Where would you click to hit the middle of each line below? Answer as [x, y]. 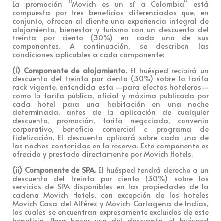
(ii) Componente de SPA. [54, 169]
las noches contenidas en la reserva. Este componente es [110, 145]
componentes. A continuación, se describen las [110, 45]
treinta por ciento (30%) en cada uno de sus [110, 37]
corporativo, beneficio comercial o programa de [110, 128]
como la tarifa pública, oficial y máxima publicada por [110, 95]
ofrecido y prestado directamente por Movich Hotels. [103, 153]
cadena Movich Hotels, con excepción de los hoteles [110, 194]
